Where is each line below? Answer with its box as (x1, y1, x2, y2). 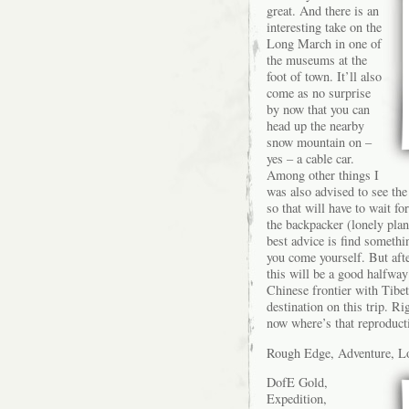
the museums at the (267, 51, 367, 69)
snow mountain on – (267, 133, 372, 152)
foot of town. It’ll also (267, 68, 382, 86)
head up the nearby (267, 117, 364, 135)
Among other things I (267, 166, 379, 184)
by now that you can (267, 100, 370, 119)
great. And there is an (267, 2, 379, 20)
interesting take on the (267, 18, 382, 37)
